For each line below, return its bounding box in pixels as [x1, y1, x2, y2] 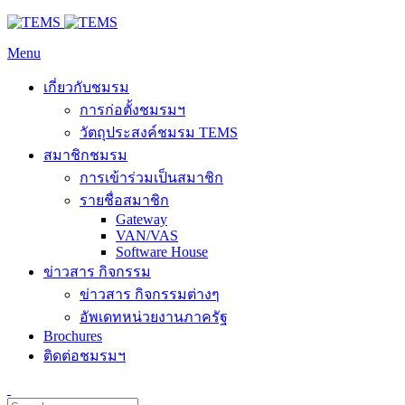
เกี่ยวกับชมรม [43, 80, 129, 95]
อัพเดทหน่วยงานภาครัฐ [80, 309, 228, 325]
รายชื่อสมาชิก [80, 193, 169, 208]
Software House [116, 244, 208, 259]
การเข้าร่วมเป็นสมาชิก [80, 170, 223, 185]
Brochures [43, 328, 102, 344]
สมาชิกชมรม [43, 147, 127, 163]
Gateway [116, 212, 167, 227]
